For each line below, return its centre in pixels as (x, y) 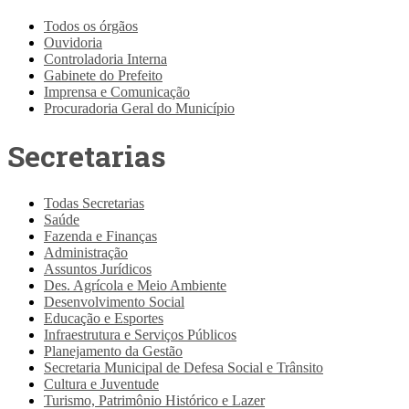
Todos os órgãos (91, 26)
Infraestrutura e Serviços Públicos (140, 334)
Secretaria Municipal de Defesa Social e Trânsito (184, 367)
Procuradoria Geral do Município (139, 108)
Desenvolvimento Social (114, 301)
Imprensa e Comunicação (117, 91)
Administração (86, 252)
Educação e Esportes (104, 318)
